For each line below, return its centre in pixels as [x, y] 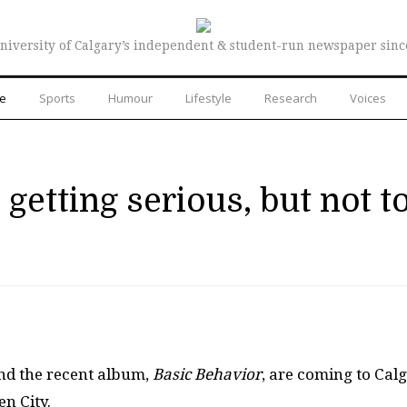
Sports [57, 98]
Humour [130, 98]
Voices [368, 98]
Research [291, 98]
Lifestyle [208, 98]
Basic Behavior [207, 375]
